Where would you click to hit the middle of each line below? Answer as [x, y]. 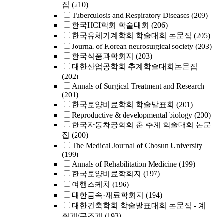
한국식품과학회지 [103, 56]
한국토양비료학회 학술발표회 [123, 104]
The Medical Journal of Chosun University [137, 146]
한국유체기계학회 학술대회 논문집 [132, 36]
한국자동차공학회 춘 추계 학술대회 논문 [141, 125]
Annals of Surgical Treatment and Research [138, 86]
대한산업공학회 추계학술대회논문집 [135, 67]
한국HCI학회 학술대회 [110, 25]
